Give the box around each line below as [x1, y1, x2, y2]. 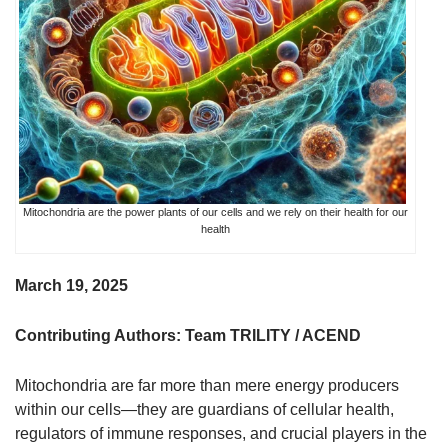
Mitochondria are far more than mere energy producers [15, 376, 399, 394]
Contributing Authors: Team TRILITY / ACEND [15, 326, 361, 344]
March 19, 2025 [15, 276, 128, 294]
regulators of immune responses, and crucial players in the [15, 424, 427, 442]
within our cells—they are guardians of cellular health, [15, 400, 394, 418]
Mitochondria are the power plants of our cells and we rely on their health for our [23, 205, 409, 218]
